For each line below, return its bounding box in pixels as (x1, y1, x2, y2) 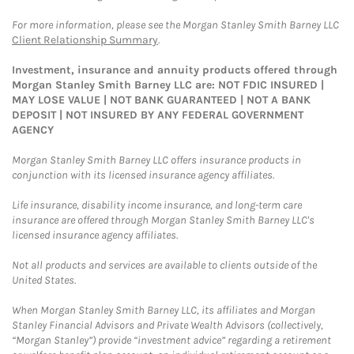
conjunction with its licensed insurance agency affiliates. (12, 168, 274, 182)
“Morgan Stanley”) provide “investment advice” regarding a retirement (12, 333, 331, 347)
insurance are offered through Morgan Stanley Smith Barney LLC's (12, 213, 314, 227)
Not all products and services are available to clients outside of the (12, 258, 317, 272)
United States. (12, 273, 76, 287)
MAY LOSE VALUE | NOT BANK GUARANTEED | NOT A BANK (12, 93, 311, 107)
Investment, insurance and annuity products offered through (12, 63, 337, 77)
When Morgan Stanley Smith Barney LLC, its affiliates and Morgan (12, 303, 315, 317)
